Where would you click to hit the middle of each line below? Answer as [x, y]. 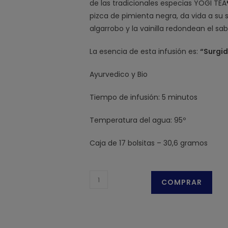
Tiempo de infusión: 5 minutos [144, 97]
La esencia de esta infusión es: [145, 51]
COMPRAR [182, 182]
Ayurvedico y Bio [119, 74]
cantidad [105, 214]
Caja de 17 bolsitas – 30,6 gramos [149, 143]
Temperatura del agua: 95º [138, 120]
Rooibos [103, 202]
